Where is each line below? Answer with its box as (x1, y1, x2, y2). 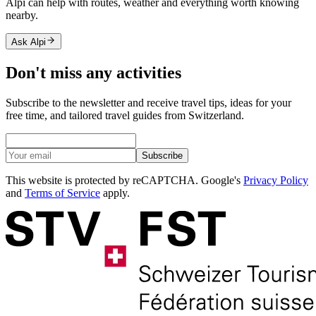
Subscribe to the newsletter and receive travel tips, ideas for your (6, 96, 291, 109)
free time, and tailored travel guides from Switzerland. (6, 109, 244, 121)
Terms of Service (25, 186, 100, 199)
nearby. (6, 8, 38, 21)
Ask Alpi (11, 36, 46, 47)
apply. (100, 186, 130, 199)
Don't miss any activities (6, 63, 181, 82)
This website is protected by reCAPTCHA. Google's (6, 174, 243, 186)
